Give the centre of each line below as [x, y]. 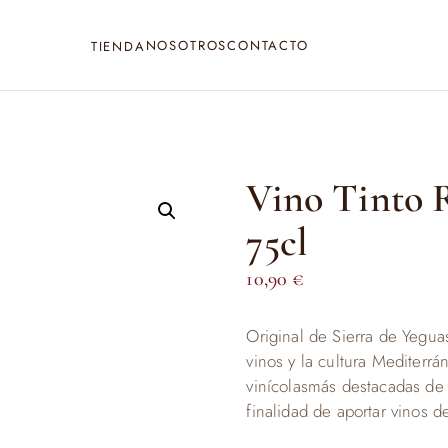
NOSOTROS [186, 45]
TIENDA [118, 46]
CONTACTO [268, 45]
